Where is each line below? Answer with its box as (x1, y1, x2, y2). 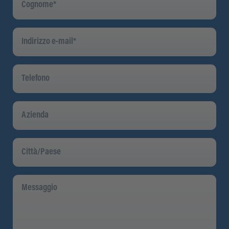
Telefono (12, 63, 41, 73)
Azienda (12, 100, 40, 110)
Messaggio (12, 173, 50, 184)
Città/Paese (12, 136, 52, 147)
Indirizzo (12, 26, 42, 36)
